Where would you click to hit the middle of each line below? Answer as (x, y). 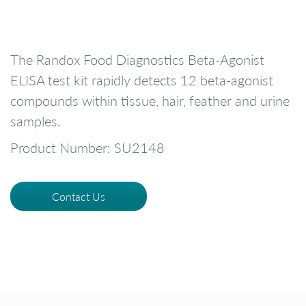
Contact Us (79, 197)
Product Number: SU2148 (87, 148)
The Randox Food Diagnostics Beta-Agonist (137, 59)
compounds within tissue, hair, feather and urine (150, 100)
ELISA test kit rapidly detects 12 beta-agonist (142, 80)
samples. (36, 121)
